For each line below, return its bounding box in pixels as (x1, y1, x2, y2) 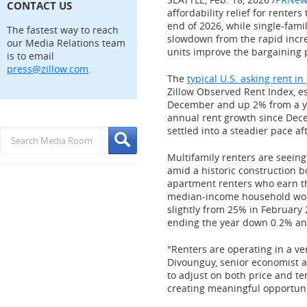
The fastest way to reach (7, 23, 119, 36)
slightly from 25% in (167, 203, 261, 216)
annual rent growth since (167, 111, 286, 124)
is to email (7, 49, 54, 62)
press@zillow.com (7, 62, 88, 75)
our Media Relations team (7, 36, 125, 49)
